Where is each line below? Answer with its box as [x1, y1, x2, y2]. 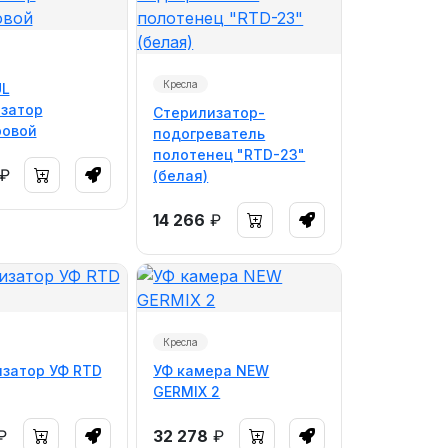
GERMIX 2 [153, 383, 221, 400]
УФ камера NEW [153, 362, 270, 379]
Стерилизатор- [153, 104, 266, 121]
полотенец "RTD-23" [153, 146, 306, 163]
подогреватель [153, 125, 266, 142]
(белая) [153, 167, 209, 184]
